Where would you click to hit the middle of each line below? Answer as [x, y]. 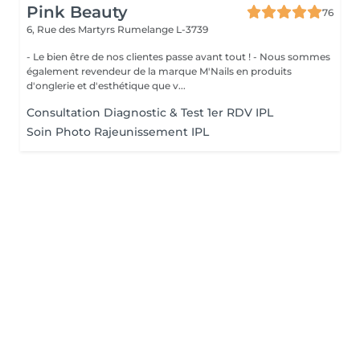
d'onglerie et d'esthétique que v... [106, 86]
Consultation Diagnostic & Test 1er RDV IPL [150, 112]
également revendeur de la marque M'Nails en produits [159, 71]
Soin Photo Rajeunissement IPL [118, 132]
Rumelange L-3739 [163, 29]
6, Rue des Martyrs [72, 29]
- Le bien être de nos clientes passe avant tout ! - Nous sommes [140, 57]
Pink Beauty [77, 12]
